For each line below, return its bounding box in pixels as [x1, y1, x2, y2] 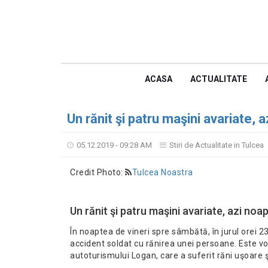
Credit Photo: [70, 167, 125, 177]
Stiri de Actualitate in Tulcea [169, 141, 264, 150]
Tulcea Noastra [132, 167, 193, 177]
